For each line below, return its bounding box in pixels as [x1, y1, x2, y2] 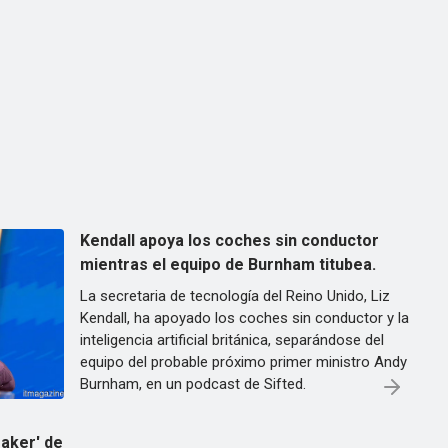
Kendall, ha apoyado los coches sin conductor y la [80, 309, 409, 327]
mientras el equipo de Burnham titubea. [80, 255, 376, 274]
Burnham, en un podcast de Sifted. [80, 375, 306, 393]
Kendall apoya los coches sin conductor [80, 231, 379, 250]
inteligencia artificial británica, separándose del [80, 331, 384, 349]
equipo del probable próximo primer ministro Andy [80, 353, 407, 371]
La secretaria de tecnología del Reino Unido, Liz [80, 287, 390, 305]
